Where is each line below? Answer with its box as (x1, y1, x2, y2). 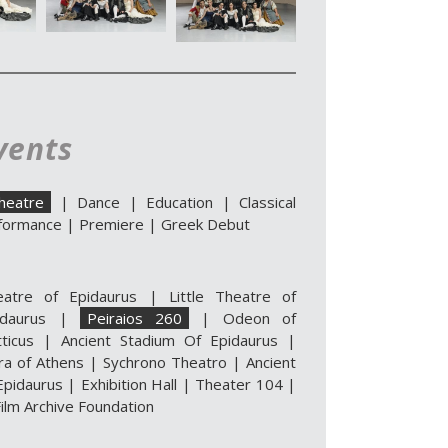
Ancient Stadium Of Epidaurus (61, 329, 278, 350)
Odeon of (222, 307, 297, 328)
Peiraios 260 (86, 307, 183, 328)
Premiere (79, 213, 144, 234)
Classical (239, 191, 296, 212)
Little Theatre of (168, 285, 297, 306)
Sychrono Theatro (103, 351, 227, 372)
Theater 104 (195, 373, 283, 394)
